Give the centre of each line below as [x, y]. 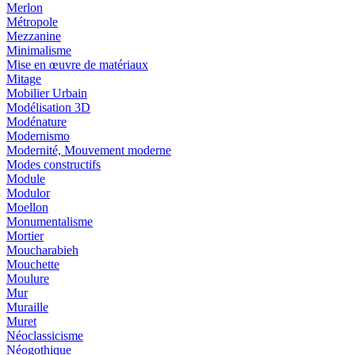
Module [26, 179]
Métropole [32, 22]
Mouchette [33, 265]
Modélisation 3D [48, 108]
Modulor [28, 193]
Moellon [27, 208]
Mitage [24, 79]
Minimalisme [39, 51]
